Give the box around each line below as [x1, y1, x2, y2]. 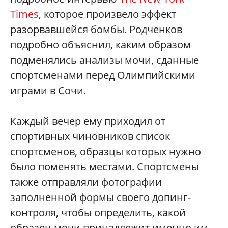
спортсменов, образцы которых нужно [10, 144, 201, 158]
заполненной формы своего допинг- [10, 190, 191, 204]
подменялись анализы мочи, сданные [10, 52, 199, 67]
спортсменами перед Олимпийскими [10, 68, 195, 82]
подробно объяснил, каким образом [10, 37, 191, 51]
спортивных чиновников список [10, 129, 170, 143]
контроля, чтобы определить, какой [10, 205, 186, 219]
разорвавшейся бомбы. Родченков [10, 22, 182, 36]
